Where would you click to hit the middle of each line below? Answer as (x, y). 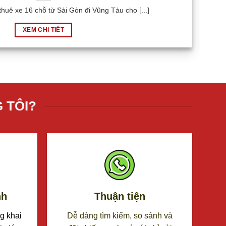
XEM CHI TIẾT (43, 32)
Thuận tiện (120, 199)
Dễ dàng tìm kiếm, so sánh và (120, 218)
